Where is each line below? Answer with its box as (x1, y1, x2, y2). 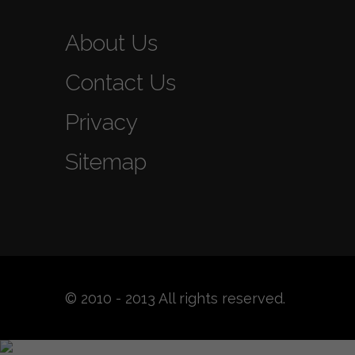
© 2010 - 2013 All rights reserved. (65, 289, 285, 307)
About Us (65, 29, 158, 56)
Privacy (65, 109, 138, 136)
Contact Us (65, 69, 176, 96)
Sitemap (65, 148, 147, 175)
